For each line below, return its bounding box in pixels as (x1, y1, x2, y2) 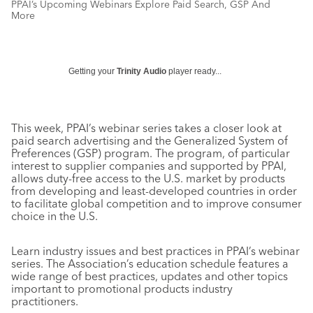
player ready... (166, 66, 221, 76)
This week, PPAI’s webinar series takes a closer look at (11, 121, 282, 135)
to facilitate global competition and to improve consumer (11, 196, 302, 210)
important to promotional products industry (11, 282, 233, 296)
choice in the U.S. (11, 209, 98, 223)
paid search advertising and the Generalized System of (11, 133, 288, 147)
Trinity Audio (117, 66, 166, 76)
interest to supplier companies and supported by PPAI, (11, 159, 286, 173)
